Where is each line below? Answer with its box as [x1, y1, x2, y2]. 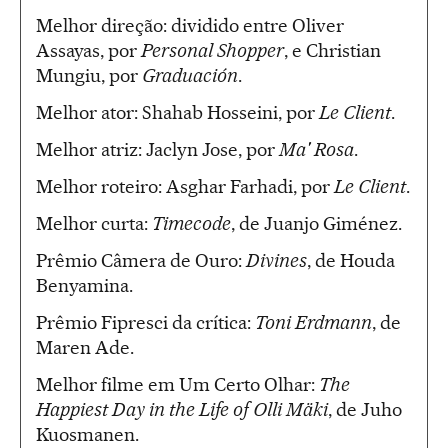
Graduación [142, 63, 238, 87]
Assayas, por [36, 38, 141, 62]
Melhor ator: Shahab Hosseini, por [36, 100, 319, 124]
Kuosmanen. [36, 422, 139, 446]
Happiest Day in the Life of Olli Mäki [36, 397, 328, 421]
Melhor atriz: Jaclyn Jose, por [36, 137, 279, 161]
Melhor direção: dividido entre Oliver [36, 13, 344, 37]
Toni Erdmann [255, 310, 372, 334]
